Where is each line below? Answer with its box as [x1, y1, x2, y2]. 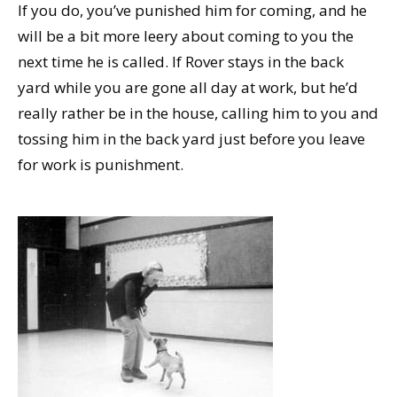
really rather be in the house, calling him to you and [18, 102, 378, 123]
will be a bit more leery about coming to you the [18, 25, 354, 46]
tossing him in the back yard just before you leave [18, 128, 365, 149]
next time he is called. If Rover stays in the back [18, 51, 344, 72]
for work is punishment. [18, 153, 183, 175]
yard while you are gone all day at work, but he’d [18, 76, 358, 97]
